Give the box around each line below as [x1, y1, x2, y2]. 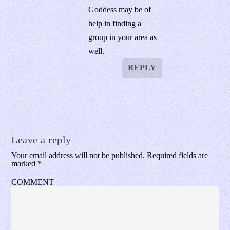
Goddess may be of [88, 5, 151, 14]
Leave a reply [11, 133, 71, 145]
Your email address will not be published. [11, 150, 145, 160]
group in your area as [88, 32, 157, 42]
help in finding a [88, 18, 142, 28]
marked [11, 159, 38, 168]
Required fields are [147, 150, 208, 160]
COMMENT [11, 177, 54, 186]
